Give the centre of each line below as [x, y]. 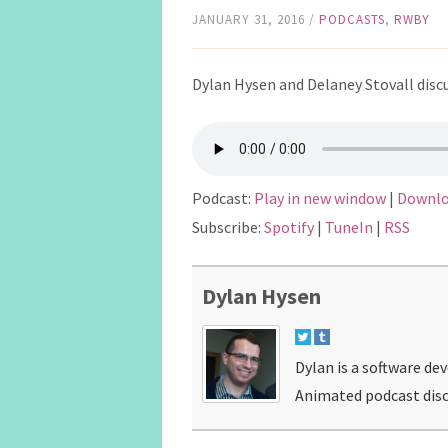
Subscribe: [228, 227]
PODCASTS [352, 19]
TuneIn [349, 227]
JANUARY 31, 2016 [248, 19]
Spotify [289, 227]
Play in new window [320, 198]
